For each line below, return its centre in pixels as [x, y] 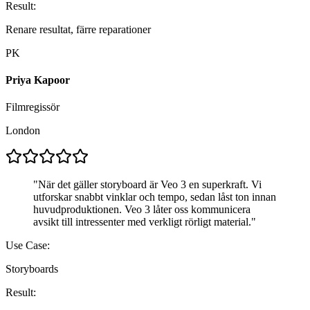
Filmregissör [33, 107]
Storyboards [32, 269]
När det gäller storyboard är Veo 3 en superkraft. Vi [150, 185]
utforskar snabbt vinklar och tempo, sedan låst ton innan [155, 197]
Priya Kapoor [38, 80]
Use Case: [28, 246]
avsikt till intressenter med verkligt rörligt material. [142, 222]
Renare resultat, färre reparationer [78, 29]
